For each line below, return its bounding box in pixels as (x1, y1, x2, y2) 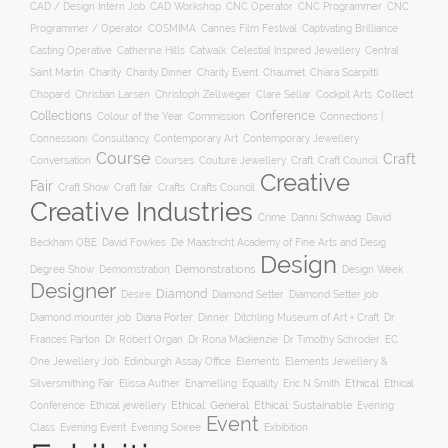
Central (365, 45, 399, 56)
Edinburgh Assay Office (124, 356, 231, 367)
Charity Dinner (126, 66, 192, 78)
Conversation (30, 154, 91, 166)
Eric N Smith (283, 378, 340, 389)
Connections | (320, 110, 383, 122)
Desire (121, 289, 151, 300)
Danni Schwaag (291, 212, 361, 223)
